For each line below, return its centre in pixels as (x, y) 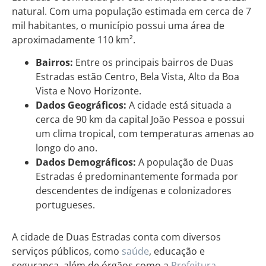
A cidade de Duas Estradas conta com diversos (116, 237)
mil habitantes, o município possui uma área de (118, 25)
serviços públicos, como (67, 251)
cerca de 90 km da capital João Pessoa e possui (140, 119)
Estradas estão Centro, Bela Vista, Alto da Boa (137, 76)
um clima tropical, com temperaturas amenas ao (145, 133)
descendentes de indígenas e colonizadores (134, 190)
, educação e (177, 251)
